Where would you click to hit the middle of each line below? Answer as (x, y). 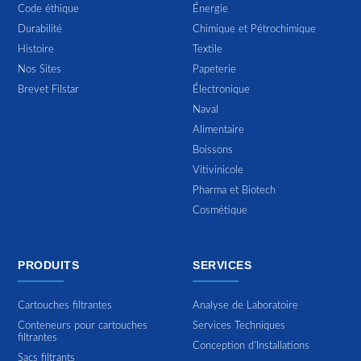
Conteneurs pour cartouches (83, 326)
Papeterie (214, 69)
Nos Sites (40, 69)
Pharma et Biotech (234, 190)
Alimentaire (218, 130)
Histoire (36, 49)
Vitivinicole (218, 170)
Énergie (210, 9)
